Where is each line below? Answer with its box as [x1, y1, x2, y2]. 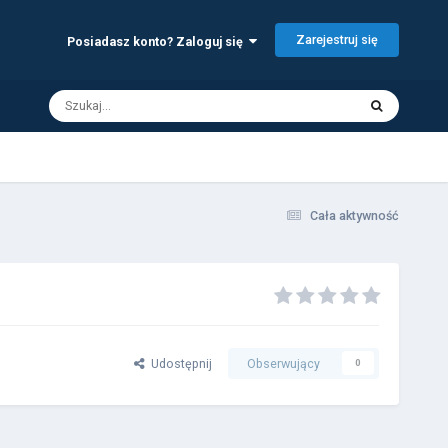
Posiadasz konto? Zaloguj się [67, 33, 250, 49]
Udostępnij [145, 355, 213, 371]
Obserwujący [247, 355, 321, 371]
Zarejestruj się [296, 32, 379, 47]
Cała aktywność [310, 208, 400, 224]
